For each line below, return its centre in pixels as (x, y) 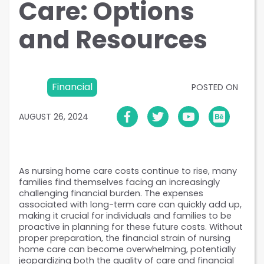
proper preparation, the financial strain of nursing (125, 238)
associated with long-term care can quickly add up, (130, 205)
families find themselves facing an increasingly (119, 182)
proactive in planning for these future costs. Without (131, 227)
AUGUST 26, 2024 (54, 116)
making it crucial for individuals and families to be (125, 216)
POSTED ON (215, 88)
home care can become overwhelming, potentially (127, 250)
